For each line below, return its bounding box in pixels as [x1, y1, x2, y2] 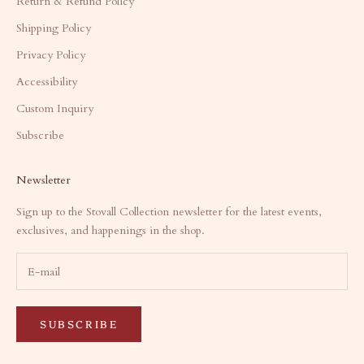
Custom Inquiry [16, 101, 93, 117]
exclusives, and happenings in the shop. [16, 223, 205, 239]
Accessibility [16, 74, 77, 90]
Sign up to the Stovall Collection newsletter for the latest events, [16, 204, 322, 220]
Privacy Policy [16, 47, 85, 63]
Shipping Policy [16, 20, 91, 37]
